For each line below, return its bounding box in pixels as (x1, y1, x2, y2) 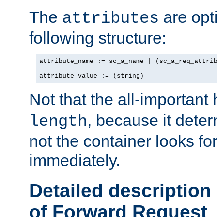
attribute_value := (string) (39, 72, 144, 79)
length (29, 112, 87, 131)
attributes (62, 9, 159, 28)
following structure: (29, 28, 166, 47)
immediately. (29, 151, 120, 170)
